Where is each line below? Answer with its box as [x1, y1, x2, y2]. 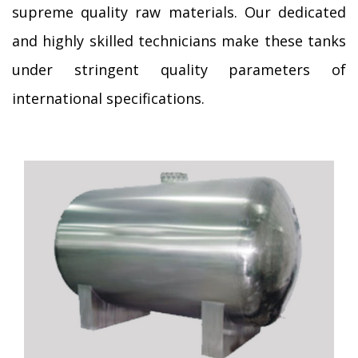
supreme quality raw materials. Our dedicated [12, 2, 346, 22]
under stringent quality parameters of [12, 59, 346, 79]
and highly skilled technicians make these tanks [12, 30, 346, 50]
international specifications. [12, 88, 205, 108]
